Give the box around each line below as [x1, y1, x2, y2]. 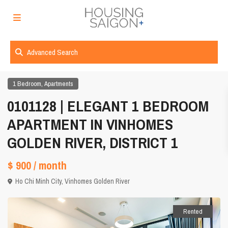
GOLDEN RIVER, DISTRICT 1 [7, 132, 179, 153]
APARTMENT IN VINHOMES [7, 114, 174, 135]
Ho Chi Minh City [15, 177, 62, 186]
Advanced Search [27, 47, 78, 58]
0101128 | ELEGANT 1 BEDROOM [7, 96, 209, 117]
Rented [183, 207, 203, 216]
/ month [34, 158, 67, 174]
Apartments [44, 79, 74, 89]
